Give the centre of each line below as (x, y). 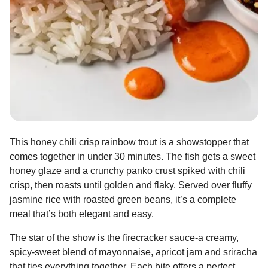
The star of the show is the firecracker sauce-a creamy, (124, 237)
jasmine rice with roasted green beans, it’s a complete (123, 199)
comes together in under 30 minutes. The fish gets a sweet (133, 156)
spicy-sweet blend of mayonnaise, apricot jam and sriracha (133, 252)
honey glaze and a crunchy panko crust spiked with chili (127, 170)
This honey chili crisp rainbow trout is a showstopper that (129, 142)
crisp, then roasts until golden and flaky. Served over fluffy (131, 185)
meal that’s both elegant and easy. (82, 214)
